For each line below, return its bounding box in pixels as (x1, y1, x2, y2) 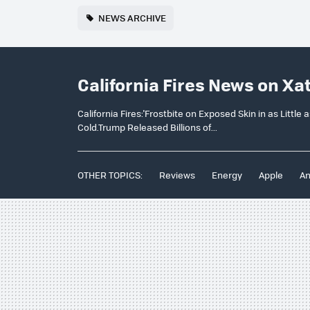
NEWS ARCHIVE (98, 11, 167, 24)
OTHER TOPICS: (77, 167, 143, 181)
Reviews (159, 167, 195, 181)
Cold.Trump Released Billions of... (77, 120, 217, 134)
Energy (212, 167, 242, 181)
